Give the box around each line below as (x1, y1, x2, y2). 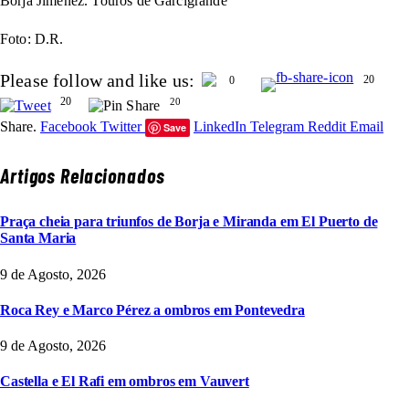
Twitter (100, 118, 142, 134)
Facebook (40, 118, 97, 134)
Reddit (308, 118, 346, 134)
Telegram (250, 118, 304, 134)
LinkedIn (194, 118, 246, 134)
